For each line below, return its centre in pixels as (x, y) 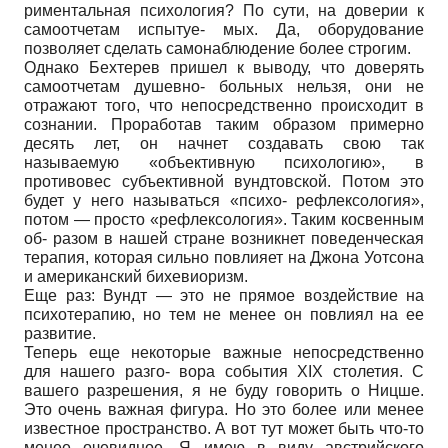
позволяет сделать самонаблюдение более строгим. (217, 48)
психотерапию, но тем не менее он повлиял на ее (224, 314)
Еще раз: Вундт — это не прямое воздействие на (224, 295)
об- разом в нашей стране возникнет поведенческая (224, 238)
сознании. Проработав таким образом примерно (224, 124)
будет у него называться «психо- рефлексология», (224, 200)
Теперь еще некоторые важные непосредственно (224, 352)
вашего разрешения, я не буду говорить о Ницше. (224, 390)
